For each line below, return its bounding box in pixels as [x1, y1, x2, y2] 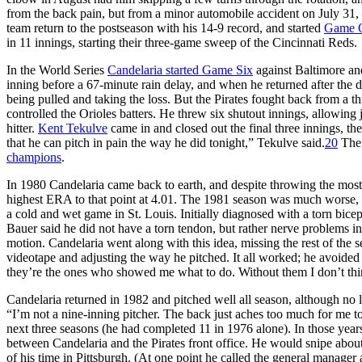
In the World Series [6, 62, 107, 77]
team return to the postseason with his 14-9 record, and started [6, 20, 324, 35]
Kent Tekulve [38, 120, 107, 135]
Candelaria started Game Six [107, 62, 253, 77]
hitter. [6, 120, 38, 135]
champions [6, 149, 61, 164]
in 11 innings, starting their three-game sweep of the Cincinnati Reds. [6, 35, 357, 49]
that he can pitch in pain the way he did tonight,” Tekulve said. [6, 135, 325, 149]
